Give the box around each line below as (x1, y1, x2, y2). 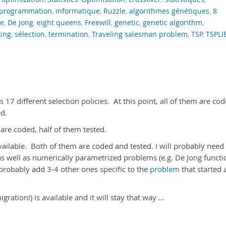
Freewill (85, 18, 111, 27)
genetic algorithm (143, 18, 202, 27)
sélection (15, 30, 45, 39)
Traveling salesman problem (92, 30, 188, 39)
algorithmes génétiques (129, 7, 209, 16)
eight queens (37, 18, 81, 27)
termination (48, 30, 88, 39)
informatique (55, 7, 100, 16)
